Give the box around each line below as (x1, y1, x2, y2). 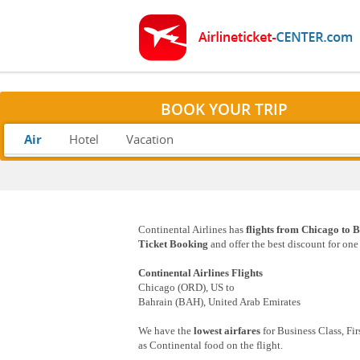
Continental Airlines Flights (138, 267, 263, 280)
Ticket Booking (138, 238, 211, 251)
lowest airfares (194, 325, 260, 337)
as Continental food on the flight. (138, 339, 283, 352)
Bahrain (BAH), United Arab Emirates (138, 296, 301, 309)
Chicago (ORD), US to (138, 281, 235, 294)
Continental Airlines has (138, 223, 246, 236)
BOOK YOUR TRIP (161, 99, 288, 120)
